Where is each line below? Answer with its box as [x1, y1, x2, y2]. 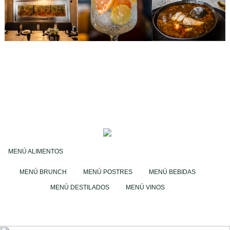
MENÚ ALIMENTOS [8, 148, 63, 155]
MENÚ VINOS [125, 184, 165, 191]
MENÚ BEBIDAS [148, 168, 196, 176]
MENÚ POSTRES [83, 168, 132, 176]
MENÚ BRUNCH [19, 168, 67, 176]
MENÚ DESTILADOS [50, 184, 109, 191]
